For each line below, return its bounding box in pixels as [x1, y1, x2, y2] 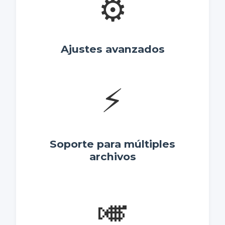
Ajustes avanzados [60, 43, 165, 56]
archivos [89, 150, 136, 163]
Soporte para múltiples [50, 138, 175, 151]
